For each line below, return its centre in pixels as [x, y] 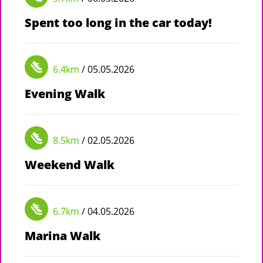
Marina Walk [63, 235]
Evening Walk [65, 93]
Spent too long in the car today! [118, 22]
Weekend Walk [70, 164]
